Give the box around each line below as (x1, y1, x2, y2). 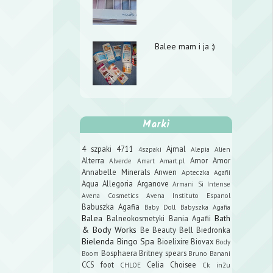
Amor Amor (190, 155, 231, 165)
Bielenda (82, 235, 114, 247)
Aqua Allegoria (82, 178, 133, 188)
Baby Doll (144, 202, 176, 211)
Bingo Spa (116, 235, 155, 247)
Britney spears (139, 247, 186, 258)
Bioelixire (157, 236, 189, 246)
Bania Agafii (168, 213, 211, 223)
